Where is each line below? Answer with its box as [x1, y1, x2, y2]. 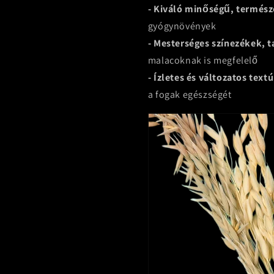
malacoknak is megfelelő [147, 54, 258, 67]
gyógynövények [147, 20, 217, 32]
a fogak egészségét [147, 88, 232, 101]
